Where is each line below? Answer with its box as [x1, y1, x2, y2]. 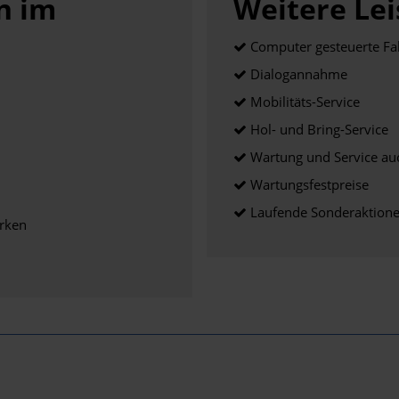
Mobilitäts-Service [247, 93, 360, 110]
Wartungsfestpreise [247, 175, 369, 193]
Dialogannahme [247, 65, 347, 83]
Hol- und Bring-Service [247, 120, 388, 138]
